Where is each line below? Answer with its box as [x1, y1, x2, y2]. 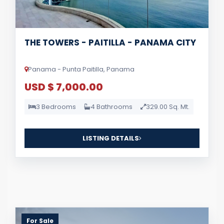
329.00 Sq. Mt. [146, 101, 189, 111]
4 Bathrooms [90, 101, 132, 111]
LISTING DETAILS [82, 133, 139, 143]
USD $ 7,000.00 [24, 79, 103, 94]
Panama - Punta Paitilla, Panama [28, 64, 134, 74]
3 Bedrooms [36, 101, 76, 111]
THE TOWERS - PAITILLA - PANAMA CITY [24, 36, 196, 48]
